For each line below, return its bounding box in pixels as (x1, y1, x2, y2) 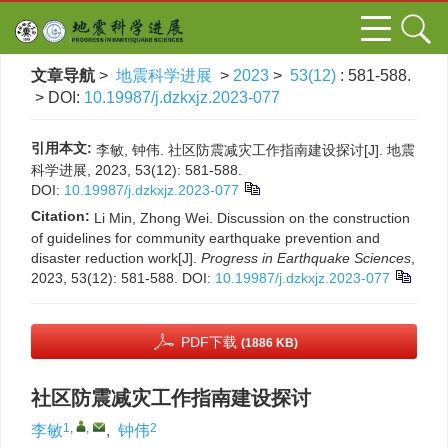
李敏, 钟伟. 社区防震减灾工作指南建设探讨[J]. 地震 (96, 142, 415, 158)
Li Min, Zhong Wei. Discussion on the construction (94, 210, 410, 226)
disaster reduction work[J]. (31, 250, 201, 266)
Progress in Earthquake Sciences (201, 250, 411, 266)
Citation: (31, 208, 90, 224)
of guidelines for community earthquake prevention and (31, 230, 380, 246)
